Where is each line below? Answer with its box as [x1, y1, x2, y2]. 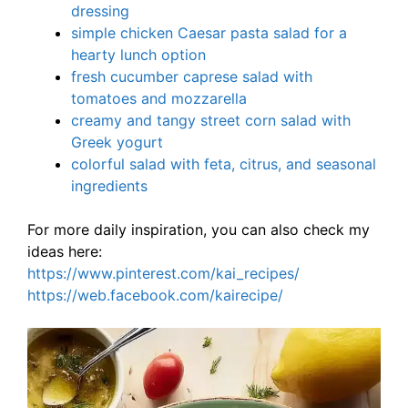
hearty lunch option [71, 46, 206, 65]
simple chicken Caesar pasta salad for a [71, 24, 347, 43]
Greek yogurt [71, 133, 163, 152]
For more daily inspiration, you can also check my [27, 220, 370, 240]
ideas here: [27, 242, 102, 261]
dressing [71, 2, 129, 21]
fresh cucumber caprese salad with [71, 67, 312, 87]
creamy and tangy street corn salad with [71, 111, 351, 130]
